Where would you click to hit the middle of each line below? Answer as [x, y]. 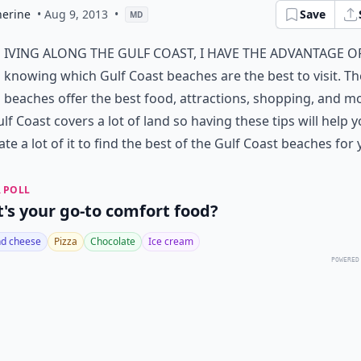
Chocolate [113, 241]
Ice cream [171, 241]
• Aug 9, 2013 [73, 14]
